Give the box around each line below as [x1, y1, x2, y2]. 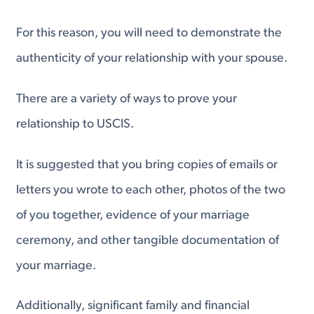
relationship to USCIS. [16, 118, 135, 132]
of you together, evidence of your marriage [16, 208, 250, 222]
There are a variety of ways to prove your [16, 93, 238, 107]
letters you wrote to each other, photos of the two [16, 183, 286, 197]
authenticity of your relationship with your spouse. [16, 52, 288, 66]
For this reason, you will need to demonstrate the [16, 27, 282, 41]
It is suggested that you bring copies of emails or [16, 158, 278, 172]
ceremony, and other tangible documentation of [16, 233, 280, 247]
